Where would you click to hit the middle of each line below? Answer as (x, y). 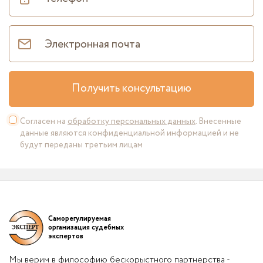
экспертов (66, 237)
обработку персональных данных (131, 121)
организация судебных (86, 228)
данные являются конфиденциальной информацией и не (129, 133)
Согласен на (44, 121)
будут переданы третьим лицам (81, 145)
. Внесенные (218, 121)
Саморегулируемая (80, 219)
